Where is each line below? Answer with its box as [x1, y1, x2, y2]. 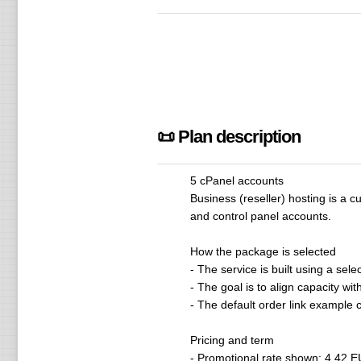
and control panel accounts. [189, 210, 331, 222]
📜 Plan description [156, 127, 301, 147]
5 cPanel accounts [189, 174, 284, 187]
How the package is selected [189, 245, 336, 258]
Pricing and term [189, 334, 274, 346]
